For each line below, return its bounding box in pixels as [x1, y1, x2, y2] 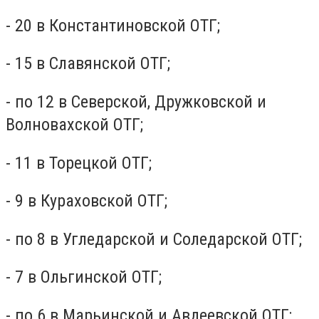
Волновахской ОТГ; [6, 114, 143, 135]
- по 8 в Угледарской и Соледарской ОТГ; [6, 229, 302, 249]
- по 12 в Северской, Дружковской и [6, 91, 266, 112]
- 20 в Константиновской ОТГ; [6, 15, 220, 36]
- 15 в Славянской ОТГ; [6, 53, 170, 74]
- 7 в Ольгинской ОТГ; [6, 267, 162, 288]
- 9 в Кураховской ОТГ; [6, 191, 167, 211]
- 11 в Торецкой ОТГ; [6, 152, 152, 173]
